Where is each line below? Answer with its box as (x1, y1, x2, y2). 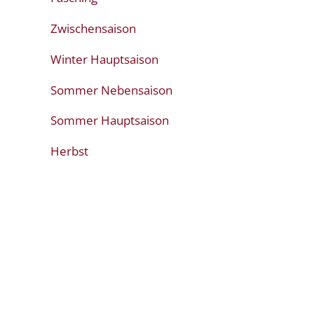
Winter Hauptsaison (50, 50, 158, 67)
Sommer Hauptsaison (50, 112, 169, 129)
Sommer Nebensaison (50, 81, 172, 98)
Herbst (50, 143, 88, 160)
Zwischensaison (50, 20, 136, 36)
